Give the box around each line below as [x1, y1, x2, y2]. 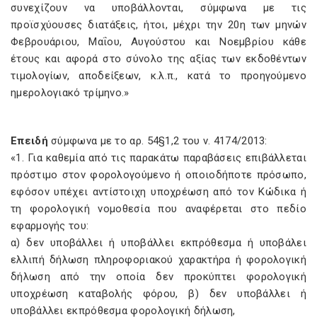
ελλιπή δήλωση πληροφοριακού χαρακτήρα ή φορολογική [11, 253, 306, 266]
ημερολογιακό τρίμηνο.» [11, 86, 129, 99]
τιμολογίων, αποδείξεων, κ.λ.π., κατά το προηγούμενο [11, 69, 306, 82]
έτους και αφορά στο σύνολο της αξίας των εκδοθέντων [11, 52, 306, 65]
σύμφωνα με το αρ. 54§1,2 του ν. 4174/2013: [47, 134, 267, 147]
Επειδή [11, 134, 48, 147]
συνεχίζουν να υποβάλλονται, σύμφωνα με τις [11, 1, 306, 14]
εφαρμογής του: [11, 219, 89, 232]
